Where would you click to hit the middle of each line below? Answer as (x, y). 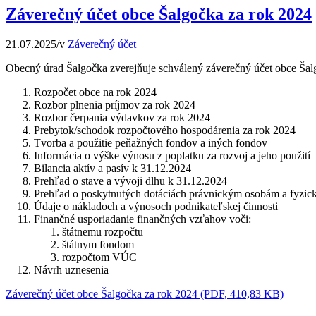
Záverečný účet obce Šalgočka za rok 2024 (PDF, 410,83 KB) (145, 294)
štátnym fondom (98, 245)
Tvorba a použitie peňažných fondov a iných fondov (152, 143)
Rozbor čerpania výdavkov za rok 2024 (122, 118)
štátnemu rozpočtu (103, 232)
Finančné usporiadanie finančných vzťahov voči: (142, 219)
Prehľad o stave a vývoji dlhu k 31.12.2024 (130, 181)
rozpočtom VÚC (99, 257)
